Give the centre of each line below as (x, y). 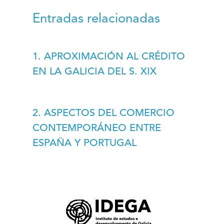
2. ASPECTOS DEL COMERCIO (103, 113)
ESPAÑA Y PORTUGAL (84, 143)
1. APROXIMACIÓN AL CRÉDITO (108, 57)
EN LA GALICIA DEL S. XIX (94, 72)
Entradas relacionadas (96, 19)
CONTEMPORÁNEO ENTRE (96, 128)
